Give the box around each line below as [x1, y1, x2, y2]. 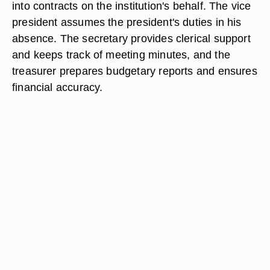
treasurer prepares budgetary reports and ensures [12, 64, 257, 77]
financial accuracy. [12, 81, 103, 93]
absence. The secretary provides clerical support [12, 32, 251, 45]
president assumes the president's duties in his [12, 16, 242, 28]
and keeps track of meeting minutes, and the [12, 48, 230, 61]
